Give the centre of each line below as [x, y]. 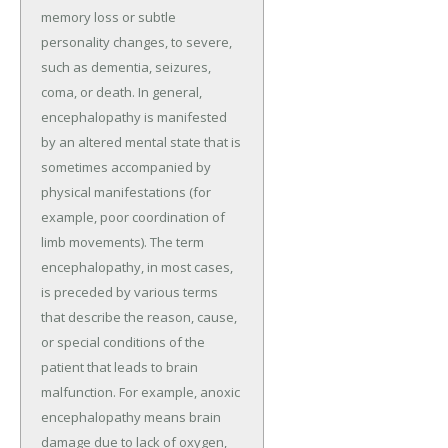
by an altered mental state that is [141, 142]
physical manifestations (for [126, 192]
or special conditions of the [123, 342]
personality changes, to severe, [136, 42]
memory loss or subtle [108, 17]
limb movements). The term [122, 242]
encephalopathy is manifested [134, 117]
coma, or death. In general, [121, 92]
